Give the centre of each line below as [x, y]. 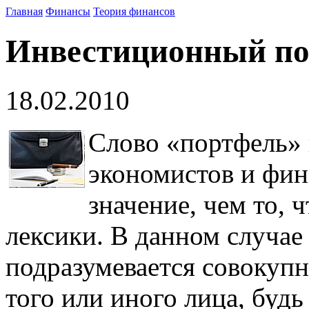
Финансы [68, 11]
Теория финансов [134, 11]
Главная [24, 11]
